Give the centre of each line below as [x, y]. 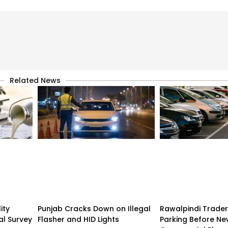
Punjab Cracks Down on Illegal [94, 208]
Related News [35, 80]
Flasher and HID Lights [78, 219]
